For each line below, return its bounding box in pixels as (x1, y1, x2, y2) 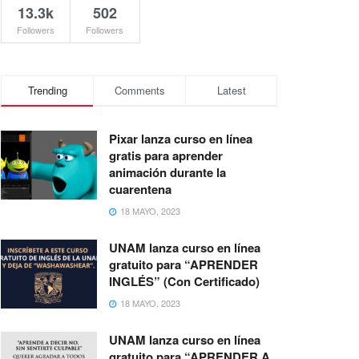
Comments (114, 83, 165, 98)
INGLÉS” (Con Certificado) (109, 272, 260, 290)
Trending (27, 83, 67, 98)
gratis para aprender (109, 147, 223, 164)
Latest (216, 83, 246, 98)
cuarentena (109, 180, 171, 198)
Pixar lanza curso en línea (109, 130, 252, 147)
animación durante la (109, 163, 226, 181)
